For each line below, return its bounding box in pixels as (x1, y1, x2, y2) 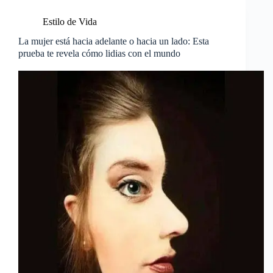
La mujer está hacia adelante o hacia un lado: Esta (18, 35, 209, 46)
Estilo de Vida (43, 16, 97, 27)
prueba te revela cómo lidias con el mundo (18, 48, 180, 58)
